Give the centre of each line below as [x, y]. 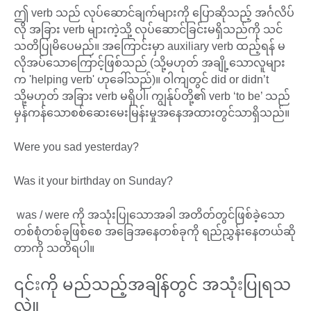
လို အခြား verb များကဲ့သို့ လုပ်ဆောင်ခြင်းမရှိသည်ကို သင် [148, 30]
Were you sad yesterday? [78, 147]
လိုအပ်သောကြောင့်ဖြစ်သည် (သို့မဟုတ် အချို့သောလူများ [150, 63]
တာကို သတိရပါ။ [57, 249]
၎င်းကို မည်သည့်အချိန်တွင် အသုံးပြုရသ [152, 285]
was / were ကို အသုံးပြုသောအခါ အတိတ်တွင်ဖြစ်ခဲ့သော [149, 215]
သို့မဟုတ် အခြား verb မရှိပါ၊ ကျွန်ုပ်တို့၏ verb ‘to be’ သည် [152, 96]
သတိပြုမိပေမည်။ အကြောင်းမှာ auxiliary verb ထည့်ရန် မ [150, 47]
